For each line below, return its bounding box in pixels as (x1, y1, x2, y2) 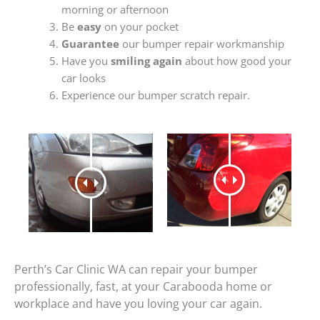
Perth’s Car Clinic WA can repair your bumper (14, 261, 258, 277)
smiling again (110, 54, 182, 69)
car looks (61, 71, 106, 86)
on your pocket (101, 19, 179, 34)
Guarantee (61, 36, 119, 51)
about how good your (181, 54, 291, 69)
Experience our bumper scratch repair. (61, 88, 250, 103)
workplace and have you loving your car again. (14, 295, 262, 311)
